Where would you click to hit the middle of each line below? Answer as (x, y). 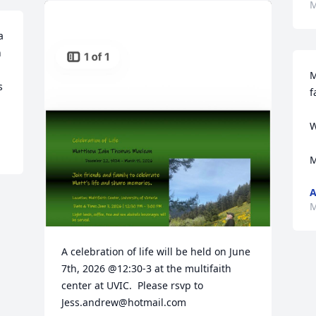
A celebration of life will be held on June (156, 251)
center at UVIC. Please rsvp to (133, 285)
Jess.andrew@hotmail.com (124, 302)
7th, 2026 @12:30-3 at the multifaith (147, 268)
